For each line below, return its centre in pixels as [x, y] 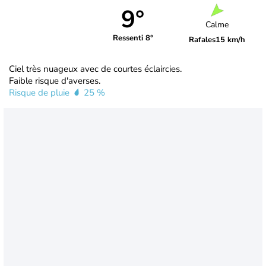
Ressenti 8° [133, 38]
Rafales [202, 40]
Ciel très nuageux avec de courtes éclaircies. [95, 69]
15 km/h [231, 40]
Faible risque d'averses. [55, 80]
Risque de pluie [40, 92]
